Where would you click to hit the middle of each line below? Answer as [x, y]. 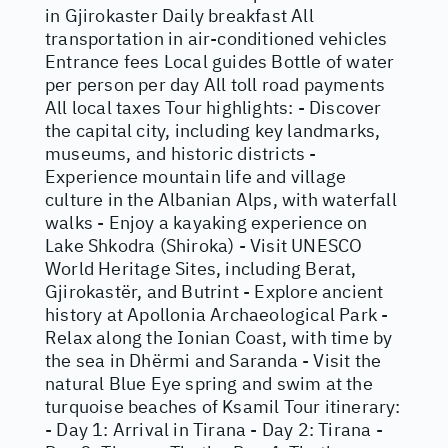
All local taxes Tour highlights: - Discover [213, 107]
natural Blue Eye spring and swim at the [209, 383]
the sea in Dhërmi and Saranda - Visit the [213, 360]
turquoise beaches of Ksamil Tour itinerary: [223, 406]
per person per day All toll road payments [215, 84]
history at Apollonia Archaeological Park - [217, 314]
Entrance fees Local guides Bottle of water [220, 61]
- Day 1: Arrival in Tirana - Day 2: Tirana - [214, 429]
